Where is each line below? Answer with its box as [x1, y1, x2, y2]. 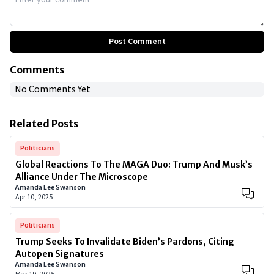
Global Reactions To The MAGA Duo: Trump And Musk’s [15, 159, 253, 170]
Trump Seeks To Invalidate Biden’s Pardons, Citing [15, 236, 234, 247]
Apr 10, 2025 [15, 192, 53, 202]
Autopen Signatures [15, 248, 104, 259]
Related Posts [10, 117, 78, 130]
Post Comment [108, 35, 166, 48]
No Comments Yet [15, 83, 91, 96]
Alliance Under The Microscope [15, 171, 148, 182]
